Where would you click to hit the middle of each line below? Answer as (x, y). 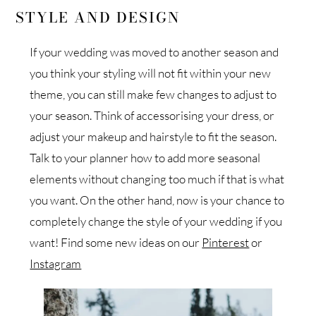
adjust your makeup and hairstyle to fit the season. (153, 136)
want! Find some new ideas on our (116, 242)
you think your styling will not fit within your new (151, 73)
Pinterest (226, 242)
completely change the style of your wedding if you (156, 221)
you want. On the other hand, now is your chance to (157, 200)
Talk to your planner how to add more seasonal (145, 157)
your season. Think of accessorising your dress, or (152, 115)
